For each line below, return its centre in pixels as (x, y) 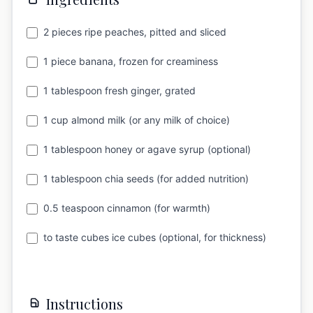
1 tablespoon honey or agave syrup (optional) (147, 150)
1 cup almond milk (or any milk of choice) (137, 120)
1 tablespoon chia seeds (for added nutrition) (146, 179)
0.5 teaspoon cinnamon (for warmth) (127, 208)
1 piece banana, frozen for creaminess (131, 61)
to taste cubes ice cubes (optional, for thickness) (155, 238)
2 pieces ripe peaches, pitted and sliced (135, 32)
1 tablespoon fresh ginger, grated (119, 91)
